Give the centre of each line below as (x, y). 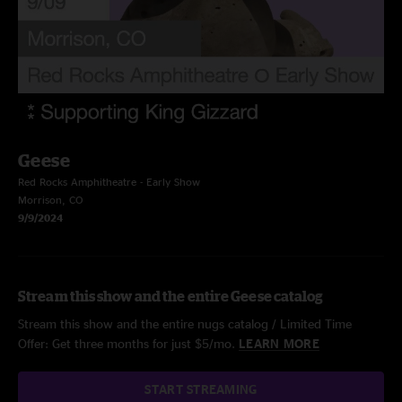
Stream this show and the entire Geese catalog (171, 296)
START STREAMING (201, 389)
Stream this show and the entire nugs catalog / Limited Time (185, 323)
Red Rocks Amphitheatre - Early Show (109, 182)
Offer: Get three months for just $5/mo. (128, 343)
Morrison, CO (51, 200)
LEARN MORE (279, 343)
